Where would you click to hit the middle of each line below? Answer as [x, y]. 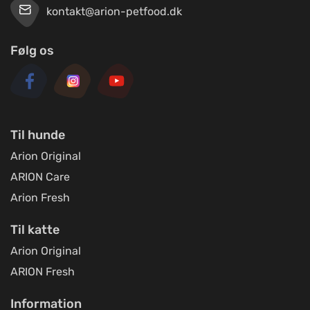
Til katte [35, 230]
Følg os [32, 51]
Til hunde [38, 135]
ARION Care [40, 177]
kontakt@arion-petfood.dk [114, 12]
